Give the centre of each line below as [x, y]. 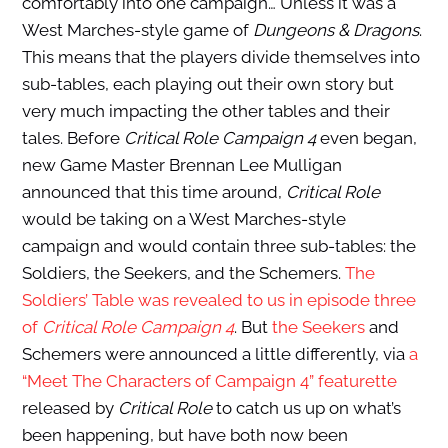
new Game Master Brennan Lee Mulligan [181, 165]
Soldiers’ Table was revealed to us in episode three [218, 300]
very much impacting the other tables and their [205, 111]
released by [69, 408]
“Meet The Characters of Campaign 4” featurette [209, 381]
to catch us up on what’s [306, 408]
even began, [366, 138]
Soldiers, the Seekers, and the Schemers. [183, 273]
